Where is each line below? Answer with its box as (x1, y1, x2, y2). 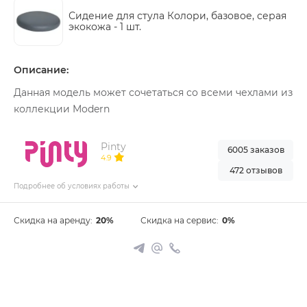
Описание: (14, 64, 69, 76)
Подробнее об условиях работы (14, 182, 130, 191)
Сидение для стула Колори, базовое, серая (69, 10, 286, 22)
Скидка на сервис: (140, 215, 219, 226)
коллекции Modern (14, 103, 110, 115)
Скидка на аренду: (14, 215, 93, 226)
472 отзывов (229, 165, 282, 175)
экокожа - (69, 21, 120, 33)
